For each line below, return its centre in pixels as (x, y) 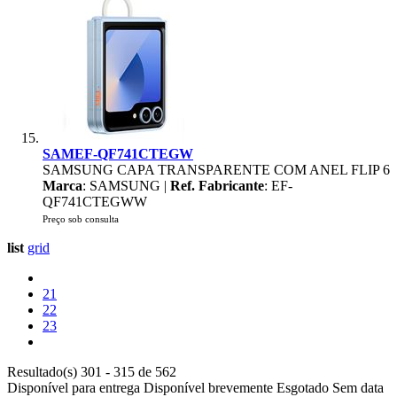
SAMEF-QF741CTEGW (118, 154)
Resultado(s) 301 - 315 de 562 (92, 372)
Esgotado (303, 388)
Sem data (358, 388)
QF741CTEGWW (95, 202)
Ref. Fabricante (217, 186)
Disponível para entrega (74, 388)
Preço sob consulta (81, 219)
